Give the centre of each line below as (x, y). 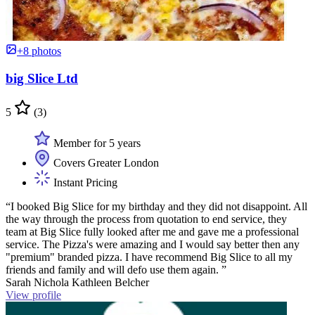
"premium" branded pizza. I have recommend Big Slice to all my (149, 257)
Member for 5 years (96, 143)
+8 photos (39, 51)
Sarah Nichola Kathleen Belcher (77, 283)
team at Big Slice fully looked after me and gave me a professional (152, 232)
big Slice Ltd (42, 78)
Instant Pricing (84, 183)
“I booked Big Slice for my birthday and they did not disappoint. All (156, 207)
